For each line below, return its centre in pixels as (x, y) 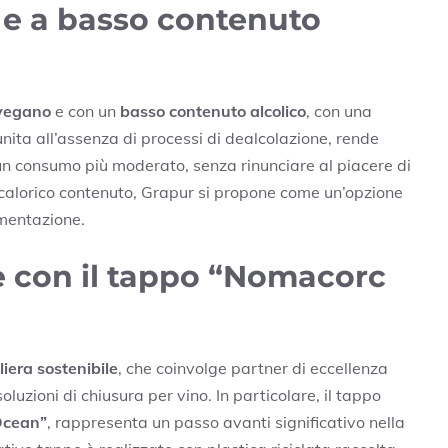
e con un (85, 110)
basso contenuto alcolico (213, 110)
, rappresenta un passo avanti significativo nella (226, 421)
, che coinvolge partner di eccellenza (253, 367)
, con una (339, 110)
